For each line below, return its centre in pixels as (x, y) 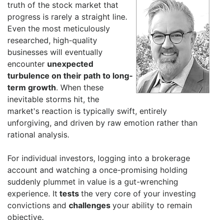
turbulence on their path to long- (70, 76)
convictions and (38, 205)
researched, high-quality (52, 40)
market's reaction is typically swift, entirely (87, 111)
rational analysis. (38, 135)
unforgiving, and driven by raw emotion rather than (102, 123)
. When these (80, 87)
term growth (32, 87)
